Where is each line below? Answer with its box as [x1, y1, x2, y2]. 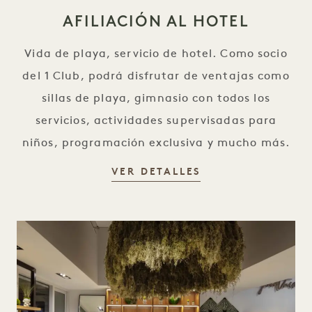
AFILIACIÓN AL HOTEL [63, 12, 249, 31]
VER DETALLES [111, 167, 201, 178]
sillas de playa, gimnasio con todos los [42, 93, 270, 104]
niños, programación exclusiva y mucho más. [22, 138, 290, 149]
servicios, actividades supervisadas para [35, 116, 277, 127]
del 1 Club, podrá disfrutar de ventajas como [22, 71, 290, 82]
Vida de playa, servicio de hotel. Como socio [24, 49, 288, 60]
